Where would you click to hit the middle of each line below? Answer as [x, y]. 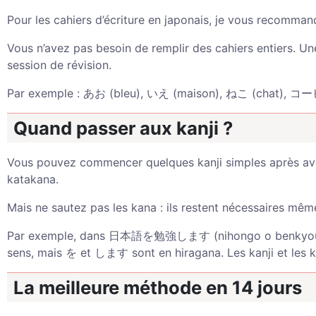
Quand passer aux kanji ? [123, 128]
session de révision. [59, 65]
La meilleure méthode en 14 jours [158, 287]
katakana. [33, 179]
